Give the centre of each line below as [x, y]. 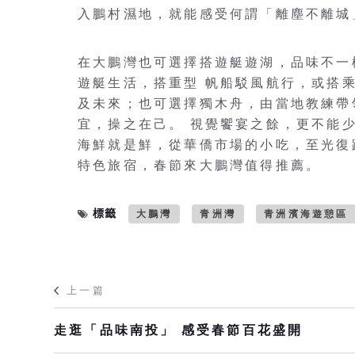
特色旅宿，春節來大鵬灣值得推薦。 [200, 166]
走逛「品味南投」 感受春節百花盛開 [179, 330]
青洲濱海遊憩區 [306, 214]
